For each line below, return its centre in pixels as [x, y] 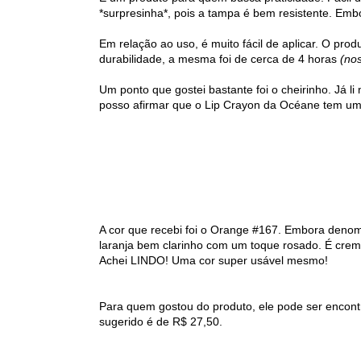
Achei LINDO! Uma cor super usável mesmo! [214, 260]
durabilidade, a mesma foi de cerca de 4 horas [220, 58]
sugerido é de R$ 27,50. [161, 321]
